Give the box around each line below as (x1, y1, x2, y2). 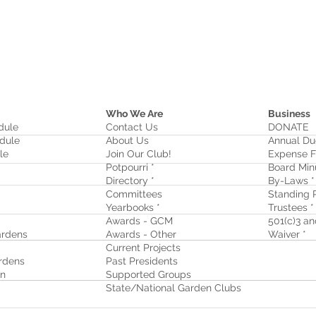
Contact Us (106, 121, 158, 133)
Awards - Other (106, 229, 176, 241)
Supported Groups (106, 269, 191, 281)
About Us (106, 135, 149, 147)
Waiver (268, 229, 300, 241)
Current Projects (106, 242, 181, 254)
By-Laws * (268, 175, 315, 187)
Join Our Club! (106, 148, 171, 160)
